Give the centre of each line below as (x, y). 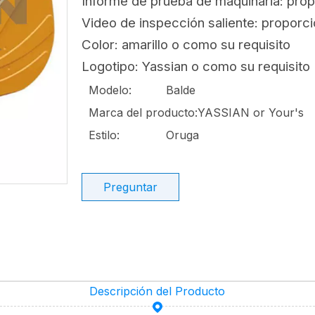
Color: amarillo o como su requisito (186, 45)
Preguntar (130, 187)
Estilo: (104, 135)
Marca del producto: (143, 112)
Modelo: (110, 90)
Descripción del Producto (157, 291)
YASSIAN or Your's (251, 112)
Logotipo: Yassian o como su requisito (196, 66)
